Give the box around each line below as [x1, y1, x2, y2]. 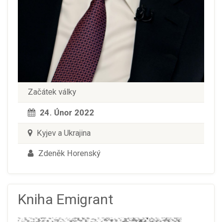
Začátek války [28, 87, 76, 97]
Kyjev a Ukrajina [35, 128, 91, 138]
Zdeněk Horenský [36, 149, 101, 159]
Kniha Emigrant [18, 191, 113, 208]
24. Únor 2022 [40, 108, 94, 118]
